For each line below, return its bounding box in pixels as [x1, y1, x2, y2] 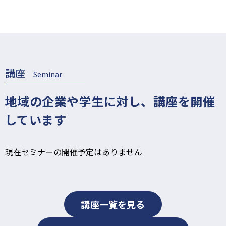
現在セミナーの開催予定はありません [5, 145, 142, 158]
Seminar [33, 69, 62, 79]
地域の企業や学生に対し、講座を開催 [5, 92, 215, 110]
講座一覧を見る [81, 197, 145, 211]
